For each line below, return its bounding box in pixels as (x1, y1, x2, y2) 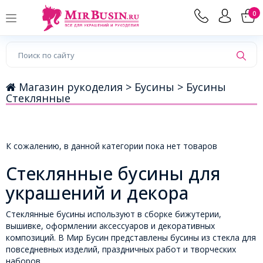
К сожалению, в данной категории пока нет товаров (6, 140, 217, 152)
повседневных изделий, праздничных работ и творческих (6, 244, 236, 255)
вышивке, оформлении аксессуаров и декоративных (6, 220, 215, 232)
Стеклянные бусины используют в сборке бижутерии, (6, 208, 221, 220)
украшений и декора (6, 181, 188, 205)
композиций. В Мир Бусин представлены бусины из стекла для (6, 232, 256, 244)
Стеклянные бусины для (6, 161, 221, 186)
